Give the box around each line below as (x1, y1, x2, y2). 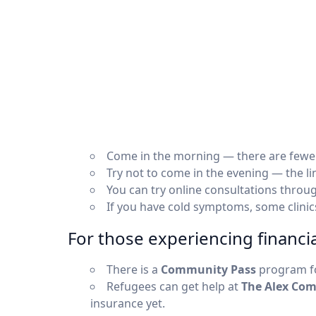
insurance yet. (90, 296, 165, 311)
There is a (107, 262, 161, 277)
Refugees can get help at (107, 279, 241, 294)
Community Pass (161, 262, 256, 277)
